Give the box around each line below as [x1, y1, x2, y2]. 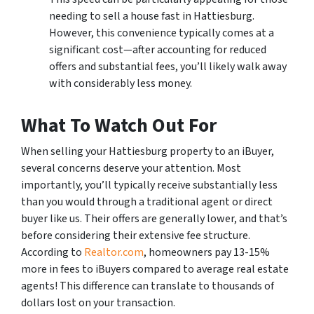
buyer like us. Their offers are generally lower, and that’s [21, 211, 287, 227]
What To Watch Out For [21, 111, 217, 140]
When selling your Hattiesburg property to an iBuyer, [21, 144, 274, 160]
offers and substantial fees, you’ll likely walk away [49, 59, 287, 75]
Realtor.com [84, 245, 144, 261]
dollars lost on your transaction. [21, 295, 175, 311]
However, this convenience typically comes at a [49, 25, 274, 41]
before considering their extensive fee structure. [21, 228, 250, 244]
